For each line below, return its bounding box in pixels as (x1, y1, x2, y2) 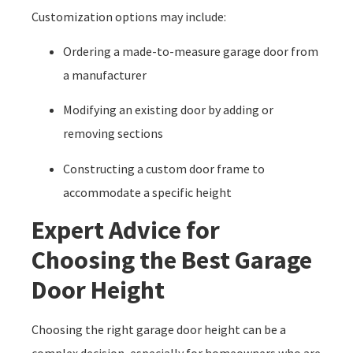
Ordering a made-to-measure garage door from (63, 43, 318, 59)
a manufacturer (63, 66, 147, 83)
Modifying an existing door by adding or (63, 102, 273, 118)
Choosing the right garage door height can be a (32, 321, 286, 338)
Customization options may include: (32, 8, 226, 24)
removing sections (63, 125, 163, 142)
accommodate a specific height (63, 184, 232, 200)
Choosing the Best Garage (32, 244, 312, 277)
